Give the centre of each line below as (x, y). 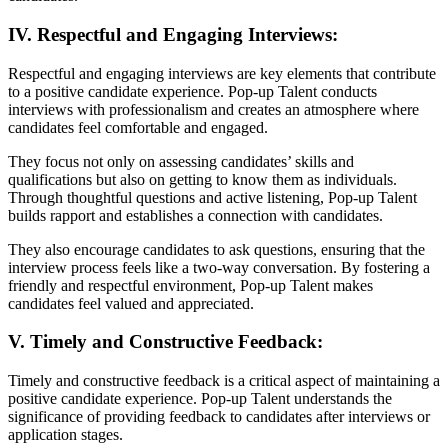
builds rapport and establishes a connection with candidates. (197, 215)
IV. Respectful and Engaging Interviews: (173, 34)
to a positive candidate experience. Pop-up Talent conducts (192, 91)
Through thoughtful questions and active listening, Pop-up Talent (212, 197)
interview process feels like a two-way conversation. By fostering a (219, 267)
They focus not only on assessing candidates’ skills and (181, 161)
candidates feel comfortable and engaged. (140, 127)
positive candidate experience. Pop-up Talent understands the (200, 399)
